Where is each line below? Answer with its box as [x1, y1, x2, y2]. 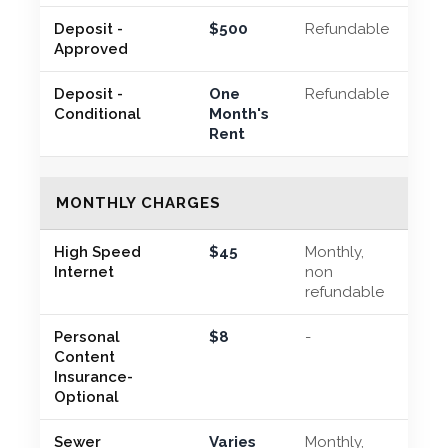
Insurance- [54, 367, 133, 386]
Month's [209, 104, 269, 123]
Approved [54, 39, 128, 58]
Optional [54, 387, 119, 406]
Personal [54, 327, 120, 346]
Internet [54, 262, 114, 281]
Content [54, 347, 115, 366]
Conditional [54, 104, 141, 123]
